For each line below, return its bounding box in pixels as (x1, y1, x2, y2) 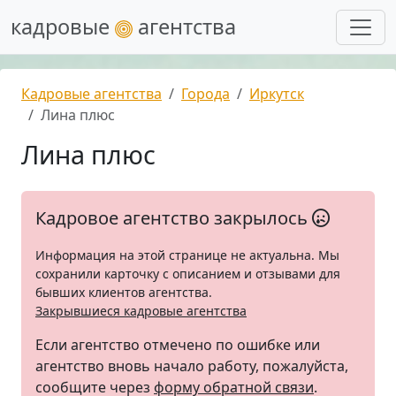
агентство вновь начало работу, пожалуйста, (35, 356, 348, 376)
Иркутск (249, 84, 304, 103)
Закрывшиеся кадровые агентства (35, 302, 247, 319)
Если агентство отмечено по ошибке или (35, 335, 320, 354)
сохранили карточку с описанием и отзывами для (35, 265, 340, 282)
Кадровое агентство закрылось (35, 206, 312, 230)
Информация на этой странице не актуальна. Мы (35, 247, 339, 263)
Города (181, 84, 230, 103)
